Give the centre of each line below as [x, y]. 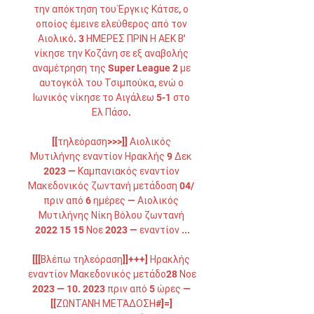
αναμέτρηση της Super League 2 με [111, 68]
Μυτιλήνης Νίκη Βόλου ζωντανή [111, 215]
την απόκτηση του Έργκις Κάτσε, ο [111, 9]
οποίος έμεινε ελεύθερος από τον [111, 24]
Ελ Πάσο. [112, 112]
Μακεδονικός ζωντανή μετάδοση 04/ [111, 186]
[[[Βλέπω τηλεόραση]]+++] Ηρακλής [111, 259]
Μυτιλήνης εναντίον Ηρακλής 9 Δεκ [111, 156]
